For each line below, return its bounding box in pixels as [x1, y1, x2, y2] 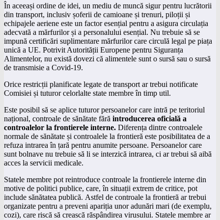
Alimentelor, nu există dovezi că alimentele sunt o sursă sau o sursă [4, 55, 211, 63]
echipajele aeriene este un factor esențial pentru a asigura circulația [4, 19, 208, 28]
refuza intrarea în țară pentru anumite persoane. [4, 141, 149, 150]
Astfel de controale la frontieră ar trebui [85, 193, 206, 202]
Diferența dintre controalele [118, 123, 202, 132]
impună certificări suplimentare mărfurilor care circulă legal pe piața [4, 37, 212, 46]
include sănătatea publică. [4, 193, 83, 202]
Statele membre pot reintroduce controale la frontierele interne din [4, 175, 206, 184]
